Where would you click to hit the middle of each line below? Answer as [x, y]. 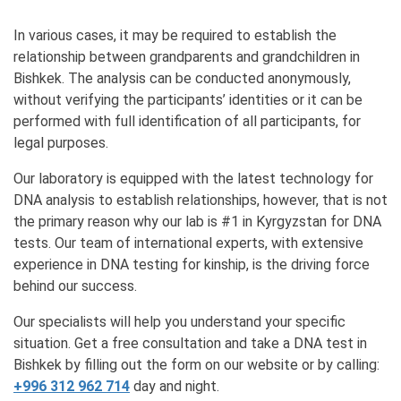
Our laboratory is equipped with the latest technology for [193, 178]
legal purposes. [61, 142]
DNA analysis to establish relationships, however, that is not [200, 200]
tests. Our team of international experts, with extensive [188, 243]
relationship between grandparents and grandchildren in [187, 56]
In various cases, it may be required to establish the [175, 35]
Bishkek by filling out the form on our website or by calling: [196, 364]
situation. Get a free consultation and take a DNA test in [190, 343]
